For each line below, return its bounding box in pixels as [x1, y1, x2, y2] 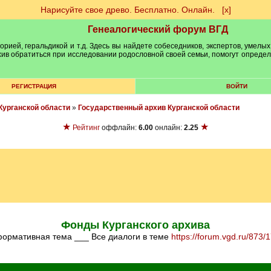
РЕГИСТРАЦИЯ [11, 83, 56, 90]
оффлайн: [100, 123, 139, 132]
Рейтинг [73, 123, 100, 132]
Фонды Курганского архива [61, 219, 210, 231]
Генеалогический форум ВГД [88, 24, 228, 34]
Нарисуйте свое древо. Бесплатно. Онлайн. [40, 5, 215, 15]
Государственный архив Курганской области [77, 103, 240, 112]
